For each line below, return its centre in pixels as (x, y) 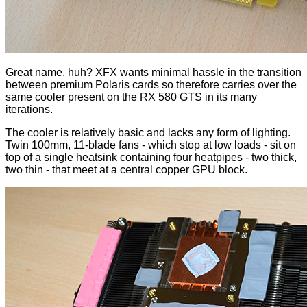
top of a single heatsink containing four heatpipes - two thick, (151, 158)
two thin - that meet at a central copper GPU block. (126, 170)
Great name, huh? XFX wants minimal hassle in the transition (153, 73)
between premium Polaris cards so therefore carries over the (151, 85)
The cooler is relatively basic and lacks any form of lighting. (148, 133)
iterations (28, 110)
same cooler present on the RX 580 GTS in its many (131, 97)
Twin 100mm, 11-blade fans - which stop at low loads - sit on (151, 145)
